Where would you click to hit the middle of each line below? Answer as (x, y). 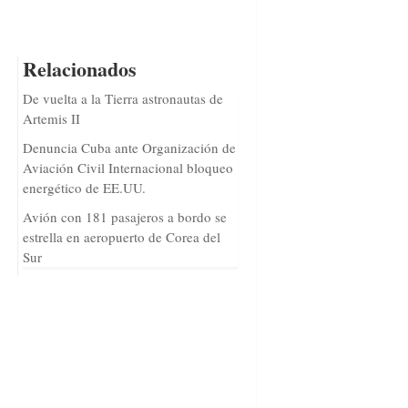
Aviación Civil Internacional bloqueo (127, 168)
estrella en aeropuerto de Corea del (121, 237)
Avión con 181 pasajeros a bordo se (124, 217)
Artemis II (51, 118)
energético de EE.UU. (84, 188)
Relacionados (79, 69)
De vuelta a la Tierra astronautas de (122, 98)
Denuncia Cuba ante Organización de (129, 148)
